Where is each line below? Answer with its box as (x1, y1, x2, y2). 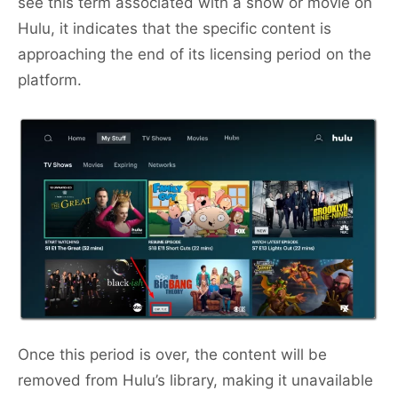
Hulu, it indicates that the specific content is (18, 20, 331, 38)
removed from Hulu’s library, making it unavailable (18, 371, 373, 390)
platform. (18, 71, 82, 90)
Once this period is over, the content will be (18, 346, 327, 364)
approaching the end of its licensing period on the (18, 45, 371, 64)
